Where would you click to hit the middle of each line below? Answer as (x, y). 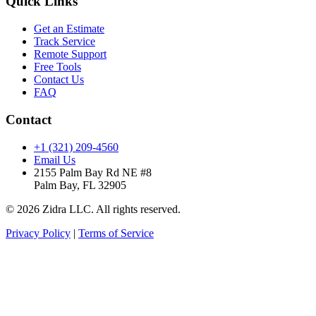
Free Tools (57, 67)
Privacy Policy (38, 233)
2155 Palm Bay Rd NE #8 (93, 172)
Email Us (55, 159)
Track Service (65, 42)
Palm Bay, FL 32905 (80, 185)
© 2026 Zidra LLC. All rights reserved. (93, 209)
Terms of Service (116, 233)
